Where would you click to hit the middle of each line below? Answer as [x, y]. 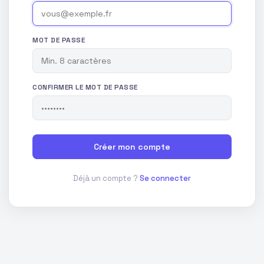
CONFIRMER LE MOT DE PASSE [85, 87]
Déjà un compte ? [106, 178]
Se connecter [165, 178]
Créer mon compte [132, 147]
